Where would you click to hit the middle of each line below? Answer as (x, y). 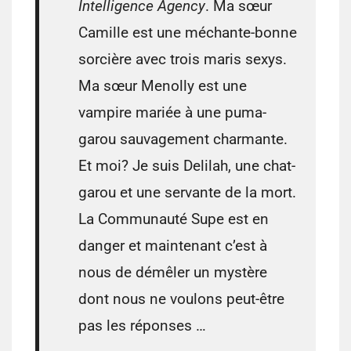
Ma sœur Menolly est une (163, 86)
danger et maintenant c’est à (173, 246)
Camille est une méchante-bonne (188, 33)
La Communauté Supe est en (174, 219)
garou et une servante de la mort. (187, 193)
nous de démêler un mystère (173, 273)
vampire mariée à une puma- (172, 113)
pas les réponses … (142, 326)
